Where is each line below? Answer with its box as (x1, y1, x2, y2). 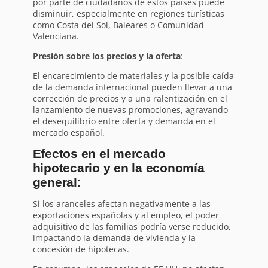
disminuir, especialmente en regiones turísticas (32, 7, 224, 19)
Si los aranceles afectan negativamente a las (32, 197, 211, 209)
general (32, 175, 77, 189)
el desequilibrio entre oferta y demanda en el (32, 115, 215, 127)
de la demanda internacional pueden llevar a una (32, 81, 232, 93)
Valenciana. (32, 30, 79, 42)
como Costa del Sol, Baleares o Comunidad (32, 19, 204, 31)
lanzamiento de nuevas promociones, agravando (32, 103, 228, 115)
